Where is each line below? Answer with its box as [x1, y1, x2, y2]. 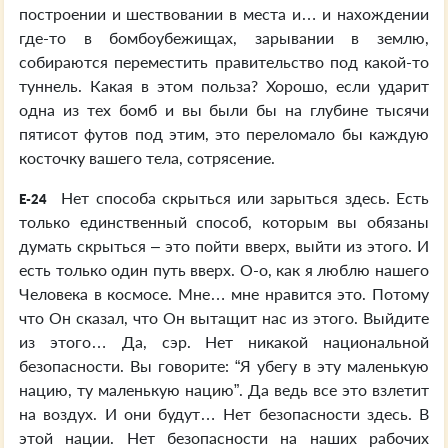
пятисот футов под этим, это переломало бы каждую [19, 124, 429, 143]
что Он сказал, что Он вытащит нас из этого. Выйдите [19, 308, 429, 327]
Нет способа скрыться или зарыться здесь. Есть [55, 188, 429, 207]
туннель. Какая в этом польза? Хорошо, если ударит [19, 76, 429, 95]
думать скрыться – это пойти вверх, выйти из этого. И [19, 236, 429, 255]
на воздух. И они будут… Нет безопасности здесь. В [19, 404, 429, 423]
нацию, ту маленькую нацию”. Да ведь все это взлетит [19, 380, 429, 399]
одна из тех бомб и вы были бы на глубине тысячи [19, 100, 429, 119]
